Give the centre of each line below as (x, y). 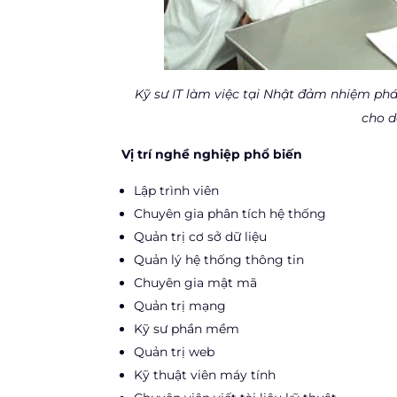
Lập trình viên (176, 190)
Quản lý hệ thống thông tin (219, 259)
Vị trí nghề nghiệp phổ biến (212, 154)
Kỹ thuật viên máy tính (205, 374)
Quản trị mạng (180, 305)
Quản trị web (174, 351)
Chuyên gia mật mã (195, 282)
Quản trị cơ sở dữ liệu (200, 236)
